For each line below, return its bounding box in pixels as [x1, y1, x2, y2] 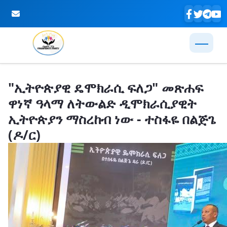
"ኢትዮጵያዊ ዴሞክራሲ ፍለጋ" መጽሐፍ [8, 79, 203, 97]
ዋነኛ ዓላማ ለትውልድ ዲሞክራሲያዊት [8, 94, 197, 112]
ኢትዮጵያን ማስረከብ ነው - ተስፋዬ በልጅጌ [8, 110, 216, 128]
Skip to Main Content [4, 67, 84, 79]
